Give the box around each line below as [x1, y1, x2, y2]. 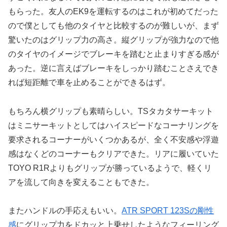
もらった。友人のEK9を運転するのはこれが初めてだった [8, 7, 218, 16]
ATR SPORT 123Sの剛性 [122, 206, 214, 215]
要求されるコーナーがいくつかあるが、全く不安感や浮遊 [8, 135, 219, 144]
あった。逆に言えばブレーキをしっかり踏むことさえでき [8, 63, 219, 72]
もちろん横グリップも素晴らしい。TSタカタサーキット [8, 106, 213, 116]
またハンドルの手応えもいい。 [8, 206, 122, 215]
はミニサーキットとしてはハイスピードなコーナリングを [8, 121, 219, 130]
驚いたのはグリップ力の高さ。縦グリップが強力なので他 [8, 35, 219, 44]
